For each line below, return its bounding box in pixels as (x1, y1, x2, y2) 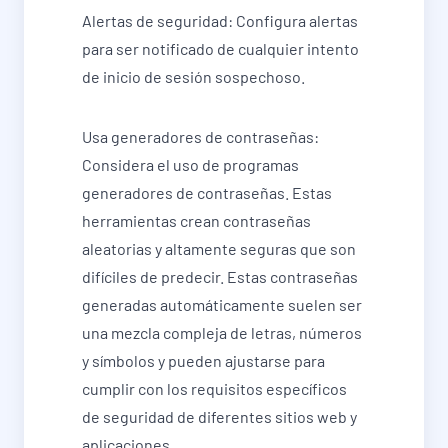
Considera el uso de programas (82, 155, 299, 175)
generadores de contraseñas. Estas (82, 183, 332, 203)
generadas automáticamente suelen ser (82, 295, 362, 315)
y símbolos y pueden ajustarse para (82, 351, 325, 371)
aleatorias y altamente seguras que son (82, 239, 356, 259)
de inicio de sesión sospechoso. (82, 67, 305, 87)
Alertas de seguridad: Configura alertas (82, 11, 358, 31)
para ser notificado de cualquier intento (82, 39, 359, 59)
